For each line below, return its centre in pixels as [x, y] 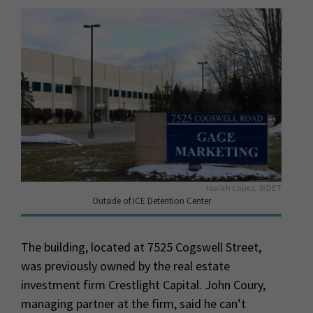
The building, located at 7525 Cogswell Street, [141, 247]
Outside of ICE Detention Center [151, 201]
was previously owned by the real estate [125, 266]
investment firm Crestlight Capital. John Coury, [143, 285]
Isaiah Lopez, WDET [244, 188]
